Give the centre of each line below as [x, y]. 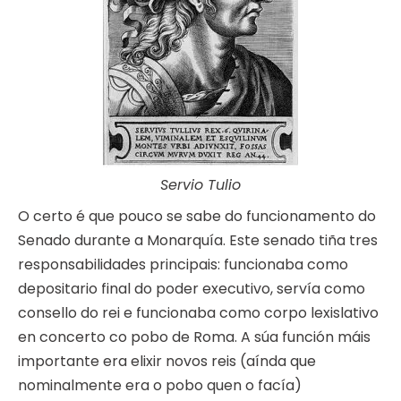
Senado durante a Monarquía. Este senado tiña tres [198, 241]
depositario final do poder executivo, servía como [192, 289]
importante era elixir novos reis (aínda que [167, 362]
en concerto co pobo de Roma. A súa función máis [194, 337]
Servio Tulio [200, 185]
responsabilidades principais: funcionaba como [183, 265]
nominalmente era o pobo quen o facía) [160, 386]
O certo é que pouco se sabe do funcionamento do [197, 217]
